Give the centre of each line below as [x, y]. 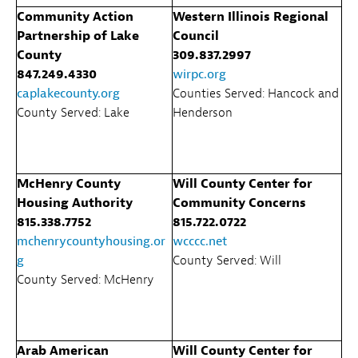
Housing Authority [75, 203]
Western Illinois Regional [251, 16]
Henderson [203, 112]
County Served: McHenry [86, 279]
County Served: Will [227, 260]
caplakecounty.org [68, 93]
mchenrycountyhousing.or [91, 241]
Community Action [75, 16]
